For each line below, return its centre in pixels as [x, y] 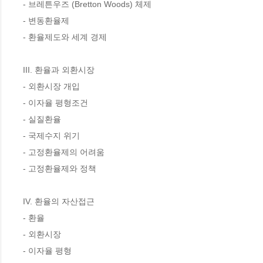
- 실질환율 [42, 119]
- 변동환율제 [46, 20]
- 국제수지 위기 [51, 135]
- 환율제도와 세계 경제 [65, 37]
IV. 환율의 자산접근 [59, 201]
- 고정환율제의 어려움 [64, 152]
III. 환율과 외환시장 [59, 70]
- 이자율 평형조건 [55, 102]
